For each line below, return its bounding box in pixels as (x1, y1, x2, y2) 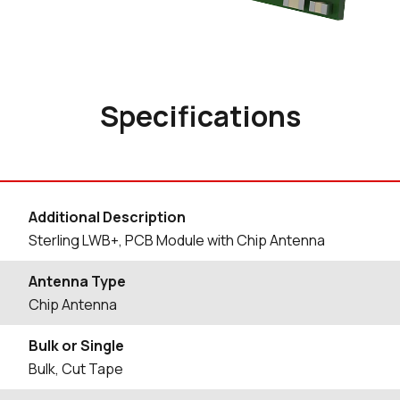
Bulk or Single (29, 336, 124, 355)
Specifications (99, 96, 301, 136)
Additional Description (29, 207, 186, 227)
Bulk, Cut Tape (29, 359, 123, 379)
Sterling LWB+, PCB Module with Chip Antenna (29, 230, 325, 250)
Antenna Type (29, 271, 126, 291)
